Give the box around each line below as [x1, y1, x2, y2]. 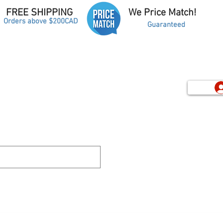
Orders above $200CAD [3, 17, 78, 26]
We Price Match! [128, 7, 199, 19]
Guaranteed [147, 20, 185, 29]
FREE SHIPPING [6, 7, 73, 19]
